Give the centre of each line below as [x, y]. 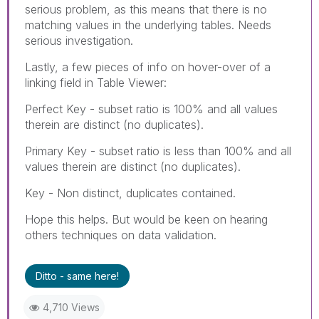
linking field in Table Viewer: [96, 82]
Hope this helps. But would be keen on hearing [146, 219]
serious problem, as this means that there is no [146, 9]
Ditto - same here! [77, 276]
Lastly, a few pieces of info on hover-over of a [148, 67]
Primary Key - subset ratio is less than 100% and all [158, 151]
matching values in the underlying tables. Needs [148, 25]
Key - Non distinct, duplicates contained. [130, 193]
